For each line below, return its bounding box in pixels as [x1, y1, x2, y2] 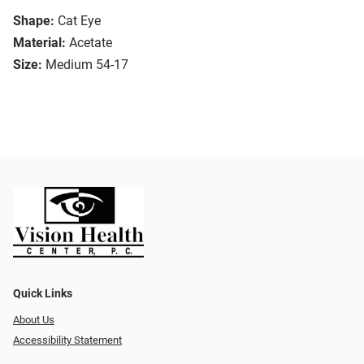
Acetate [69, 35, 112, 51]
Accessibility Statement [13, 333, 122, 346]
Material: [13, 35, 66, 51]
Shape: [13, 13, 54, 29]
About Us [13, 314, 54, 327]
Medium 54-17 [45, 57, 128, 73]
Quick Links [13, 287, 72, 301]
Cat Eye [58, 13, 101, 29]
